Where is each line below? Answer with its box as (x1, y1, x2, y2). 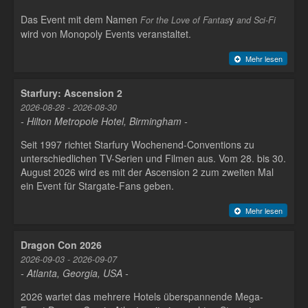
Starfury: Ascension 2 (21, 86, 122, 100)
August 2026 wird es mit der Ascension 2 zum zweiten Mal (21, 165, 274, 179)
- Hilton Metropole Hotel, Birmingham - (21, 114, 188, 129)
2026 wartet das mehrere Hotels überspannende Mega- (21, 289, 263, 304)
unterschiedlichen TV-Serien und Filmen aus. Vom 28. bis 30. (21, 151, 286, 166)
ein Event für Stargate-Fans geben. (21, 179, 174, 193)
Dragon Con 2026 (21, 238, 102, 252)
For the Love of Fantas (140, 13, 229, 26)
